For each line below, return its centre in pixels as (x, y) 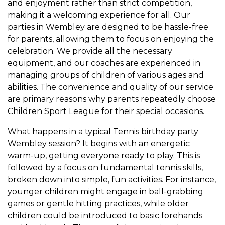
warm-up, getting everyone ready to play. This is (104, 155)
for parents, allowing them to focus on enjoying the (111, 39)
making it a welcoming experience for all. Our (99, 15)
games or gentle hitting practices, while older (98, 204)
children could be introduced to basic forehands (105, 216)
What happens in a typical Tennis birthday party (103, 131)
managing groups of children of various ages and (106, 75)
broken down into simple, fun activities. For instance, (112, 180)
